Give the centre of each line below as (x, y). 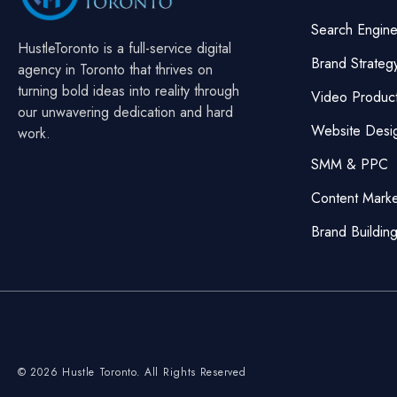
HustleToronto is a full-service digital (125, 48)
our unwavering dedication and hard (125, 112)
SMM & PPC (350, 164)
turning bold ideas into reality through (128, 90)
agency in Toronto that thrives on (115, 69)
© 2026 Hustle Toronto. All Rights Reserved (132, 372)
